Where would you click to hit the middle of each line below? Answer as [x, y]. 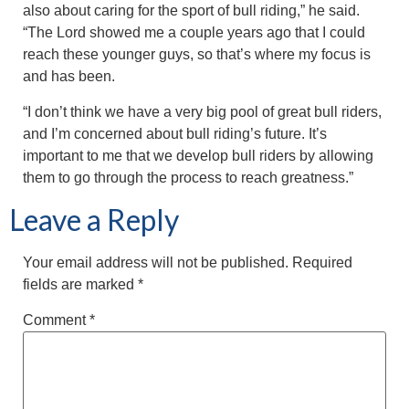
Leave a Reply [94, 219]
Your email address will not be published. [156, 262]
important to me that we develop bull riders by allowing [198, 155]
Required [322, 262]
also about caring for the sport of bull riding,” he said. [191, 10]
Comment [56, 320]
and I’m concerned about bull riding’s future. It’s [175, 133]
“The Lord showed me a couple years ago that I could [194, 32]
